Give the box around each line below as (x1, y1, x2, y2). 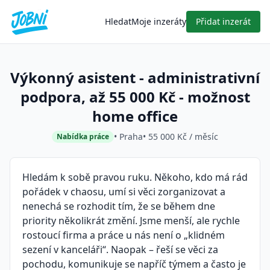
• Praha (114, 131, 143, 142)
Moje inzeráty (131, 16, 186, 27)
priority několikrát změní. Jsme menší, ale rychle (22, 214, 240, 227)
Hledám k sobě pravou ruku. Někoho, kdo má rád (22, 171, 248, 184)
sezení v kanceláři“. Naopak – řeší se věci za (22, 243, 218, 256)
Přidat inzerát (196, 16, 251, 27)
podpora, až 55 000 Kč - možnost (20, 87, 250, 107)
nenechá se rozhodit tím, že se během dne (22, 199, 215, 213)
